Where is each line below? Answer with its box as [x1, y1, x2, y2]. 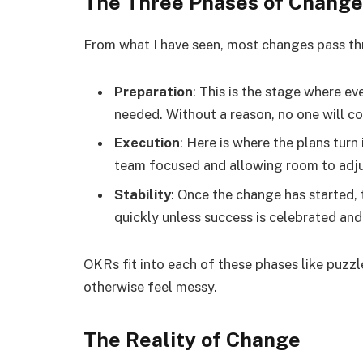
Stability [114, 186, 171, 203]
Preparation [114, 83, 193, 100]
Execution [114, 135, 180, 152]
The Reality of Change [83, 327, 301, 352]
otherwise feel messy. [83, 278, 217, 295]
